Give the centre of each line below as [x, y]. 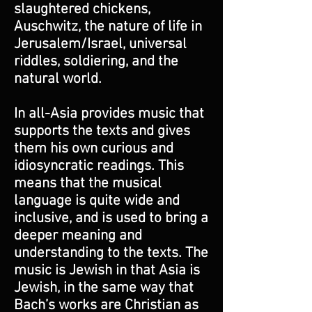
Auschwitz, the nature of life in [108, 27]
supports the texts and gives [102, 131]
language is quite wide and [97, 201]
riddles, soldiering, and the [96, 62]
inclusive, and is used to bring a [111, 218]
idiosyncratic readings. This [99, 166]
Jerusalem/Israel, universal [100, 44]
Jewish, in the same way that [104, 288]
